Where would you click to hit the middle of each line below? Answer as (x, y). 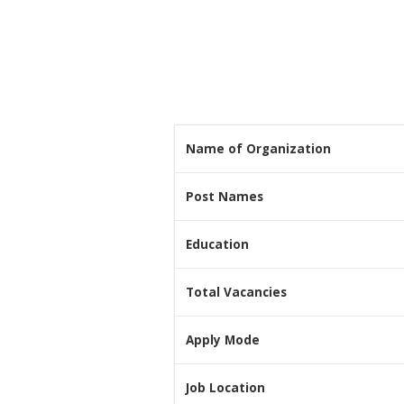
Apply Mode (223, 340)
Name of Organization (258, 148)
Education (217, 244)
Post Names (225, 196)
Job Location (225, 387)
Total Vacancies (236, 292)
